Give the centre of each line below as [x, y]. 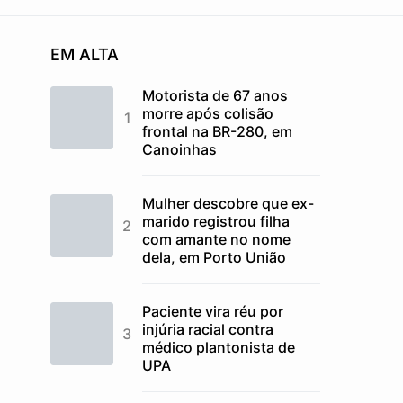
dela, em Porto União [214, 257]
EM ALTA [85, 54]
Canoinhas [179, 149]
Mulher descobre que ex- [228, 203]
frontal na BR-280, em [217, 131]
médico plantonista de [219, 347]
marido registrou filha [216, 221]
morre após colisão [208, 113]
